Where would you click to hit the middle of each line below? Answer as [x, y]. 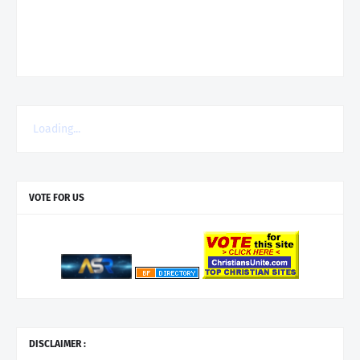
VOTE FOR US [57, 197]
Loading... [57, 129]
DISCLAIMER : [57, 344]
